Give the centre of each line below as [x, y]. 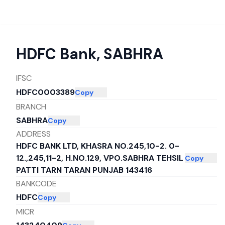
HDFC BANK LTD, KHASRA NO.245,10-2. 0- [98, 146]
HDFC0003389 [45, 92]
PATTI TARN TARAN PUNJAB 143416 [84, 170]
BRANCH [31, 106]
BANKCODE [36, 183]
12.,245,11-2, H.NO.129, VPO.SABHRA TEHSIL [100, 158]
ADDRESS [33, 134]
